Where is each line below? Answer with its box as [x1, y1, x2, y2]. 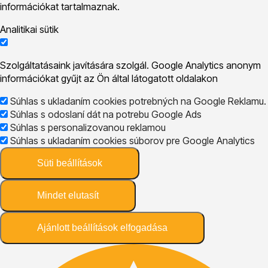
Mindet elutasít [37, 190, 99, 200]
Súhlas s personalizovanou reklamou [10, 121, 166, 133]
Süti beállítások [37, 157, 102, 168]
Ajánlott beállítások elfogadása [37, 222, 167, 233]
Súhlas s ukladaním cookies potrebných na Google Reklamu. [10, 95, 266, 107]
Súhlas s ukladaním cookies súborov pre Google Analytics [10, 134, 255, 147]
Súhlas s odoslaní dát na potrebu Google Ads [10, 108, 202, 120]
